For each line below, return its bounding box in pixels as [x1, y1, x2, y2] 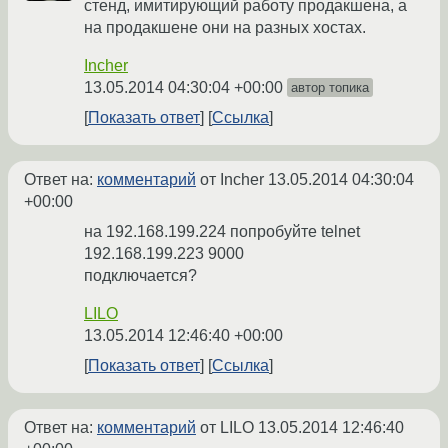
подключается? [84, 267, 197, 285]
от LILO [196, 419, 258, 437]
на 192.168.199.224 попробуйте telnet [84, 223, 360, 241]
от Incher [196, 171, 268, 189]
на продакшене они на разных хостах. [84, 19, 366, 37]
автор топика [291, 80, 369, 96]
